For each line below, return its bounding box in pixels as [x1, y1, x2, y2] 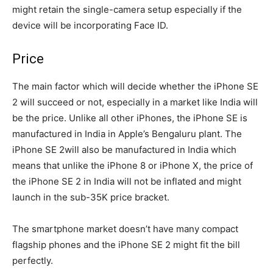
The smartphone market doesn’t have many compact [12, 223, 238, 235]
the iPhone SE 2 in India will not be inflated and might [12, 175, 241, 188]
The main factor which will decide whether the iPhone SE [12, 80, 258, 93]
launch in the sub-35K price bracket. [12, 191, 169, 204]
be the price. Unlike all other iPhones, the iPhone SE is [12, 112, 247, 124]
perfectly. [12, 255, 53, 267]
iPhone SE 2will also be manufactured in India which [12, 144, 236, 156]
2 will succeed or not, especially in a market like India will [12, 96, 258, 108]
